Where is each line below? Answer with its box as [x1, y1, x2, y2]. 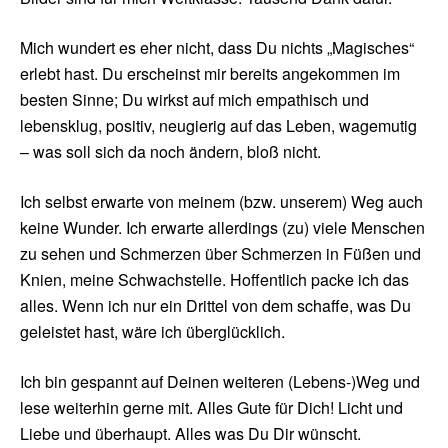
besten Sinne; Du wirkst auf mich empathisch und [20, 88, 369, 112]
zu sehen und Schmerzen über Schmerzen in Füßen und [20, 242, 421, 266]
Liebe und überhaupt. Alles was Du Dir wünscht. [20, 422, 361, 446]
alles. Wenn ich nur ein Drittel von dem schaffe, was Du [20, 294, 411, 318]
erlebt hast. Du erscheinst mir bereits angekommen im [20, 62, 400, 86]
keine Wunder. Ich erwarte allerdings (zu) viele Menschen [20, 216, 425, 240]
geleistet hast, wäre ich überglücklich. [20, 320, 285, 344]
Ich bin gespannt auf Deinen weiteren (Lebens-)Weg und [20, 370, 420, 394]
